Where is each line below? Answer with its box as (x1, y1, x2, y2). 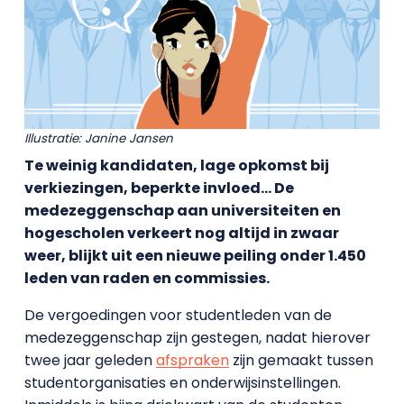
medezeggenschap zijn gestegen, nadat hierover (23, 326, 371, 348)
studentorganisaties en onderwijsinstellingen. (23, 372, 341, 393)
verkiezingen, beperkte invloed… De (23, 177, 294, 198)
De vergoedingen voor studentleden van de (23, 304, 332, 326)
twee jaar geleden (23, 349, 156, 371)
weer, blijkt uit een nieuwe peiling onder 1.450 (23, 244, 366, 266)
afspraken (155, 349, 229, 371)
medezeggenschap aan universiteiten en (23, 199, 341, 221)
